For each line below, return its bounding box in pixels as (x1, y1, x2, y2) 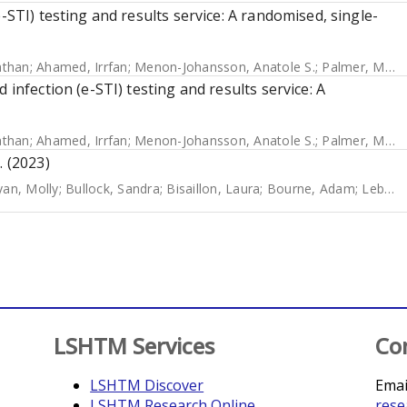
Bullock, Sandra (65, 180, 160, 197)
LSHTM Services (54, 331, 215, 361)
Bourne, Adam (266, 180, 355, 197)
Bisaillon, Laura (166, 180, 261, 197)
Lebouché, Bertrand (362, 180, 384, 197)
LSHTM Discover (90, 375, 204, 395)
